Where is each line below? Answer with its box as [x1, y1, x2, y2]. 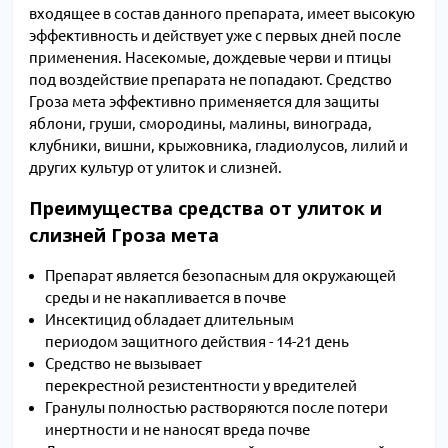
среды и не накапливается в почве [45, 289, 286, 307]
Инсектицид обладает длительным [45, 311, 294, 329]
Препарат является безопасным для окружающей [45, 267, 396, 285]
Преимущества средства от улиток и [29, 196, 382, 221]
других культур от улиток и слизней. [29, 159, 282, 177]
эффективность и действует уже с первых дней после [29, 27, 401, 45]
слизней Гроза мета [29, 223, 219, 248]
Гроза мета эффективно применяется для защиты [29, 93, 379, 111]
